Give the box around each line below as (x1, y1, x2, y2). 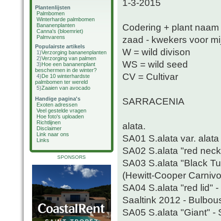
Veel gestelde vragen (37, 108, 86, 113)
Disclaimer (37, 125, 62, 131)
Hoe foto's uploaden (37, 113, 84, 119)
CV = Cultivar (122, 71, 178, 82)
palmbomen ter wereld (35, 79, 88, 85)
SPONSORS (57, 154, 86, 160)
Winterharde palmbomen (37, 16, 95, 22)
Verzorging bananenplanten (41, 49, 107, 55)
